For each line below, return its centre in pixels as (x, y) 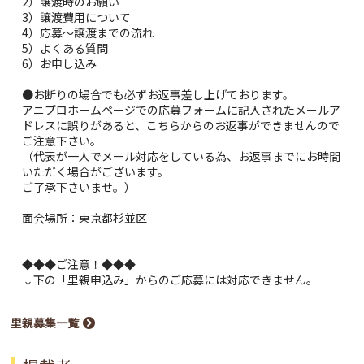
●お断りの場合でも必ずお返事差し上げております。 (158, 94)
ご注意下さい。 (62, 140)
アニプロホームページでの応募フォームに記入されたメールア (182, 109)
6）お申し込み (60, 63)
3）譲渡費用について (77, 17)
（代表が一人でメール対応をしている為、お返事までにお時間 (182, 156)
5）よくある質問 (65, 48)
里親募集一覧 (45, 322)
